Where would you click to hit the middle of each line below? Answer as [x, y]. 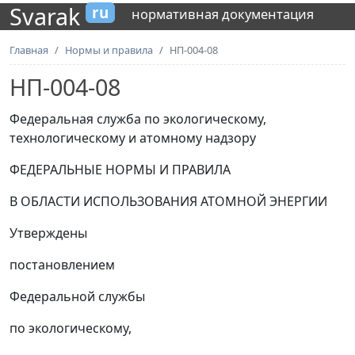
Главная [29, 50]
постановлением [62, 265]
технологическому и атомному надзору [133, 138]
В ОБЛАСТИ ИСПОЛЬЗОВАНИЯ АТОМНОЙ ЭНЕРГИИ [168, 201]
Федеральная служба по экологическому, [138, 119]
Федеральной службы [77, 296]
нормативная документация [223, 13]
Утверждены [48, 233]
